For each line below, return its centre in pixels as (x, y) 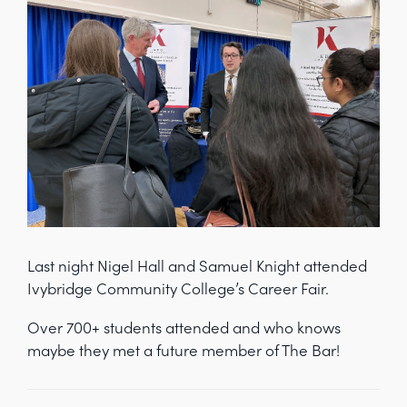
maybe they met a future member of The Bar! (184, 350)
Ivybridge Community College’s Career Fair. (178, 288)
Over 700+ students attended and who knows (184, 328)
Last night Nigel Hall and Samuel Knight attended (197, 266)
